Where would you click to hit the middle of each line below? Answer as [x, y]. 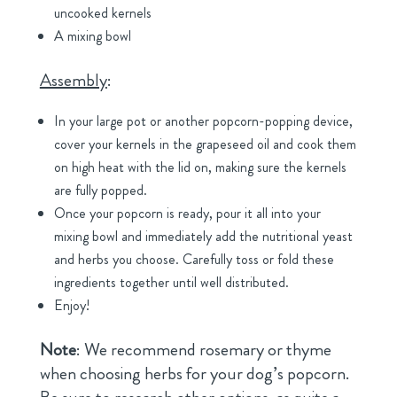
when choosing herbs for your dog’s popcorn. [194, 374]
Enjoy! [71, 306]
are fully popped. [100, 191]
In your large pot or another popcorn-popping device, [203, 121]
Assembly [73, 81]
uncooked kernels [102, 13]
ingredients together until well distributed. [171, 283]
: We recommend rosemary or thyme [203, 350]
